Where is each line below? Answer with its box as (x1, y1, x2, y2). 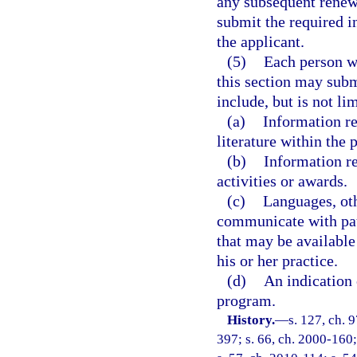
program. (217, 292, 276, 309)
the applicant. (217, 33, 304, 50)
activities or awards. (217, 172, 347, 190)
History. (227, 312, 276, 328)
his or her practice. (217, 252, 338, 269)
